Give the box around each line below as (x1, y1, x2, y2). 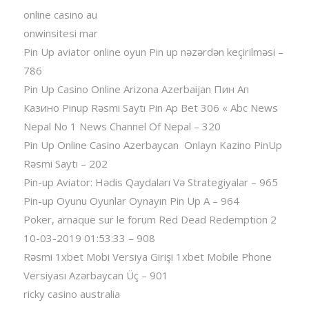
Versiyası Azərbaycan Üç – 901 (23, 268, 168, 283)
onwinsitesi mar (23, 26, 98, 41)
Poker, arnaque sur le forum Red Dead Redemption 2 (23, 212, 277, 227)
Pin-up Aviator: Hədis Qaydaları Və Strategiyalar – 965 (23, 175, 278, 190)
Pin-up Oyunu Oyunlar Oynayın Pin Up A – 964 (23, 194, 239, 208)
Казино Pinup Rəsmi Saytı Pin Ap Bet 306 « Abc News (23, 101, 278, 115)
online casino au (23, 8, 97, 22)
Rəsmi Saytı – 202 (23, 157, 108, 171)
